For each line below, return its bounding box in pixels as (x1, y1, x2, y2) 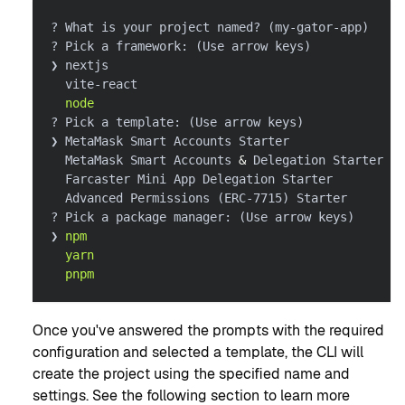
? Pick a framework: (51, 38, 195, 53)
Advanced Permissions (51, 190, 217, 205)
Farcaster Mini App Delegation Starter (51, 171, 333, 186)
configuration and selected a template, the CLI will (33, 342, 363, 362)
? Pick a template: (51, 114, 188, 129)
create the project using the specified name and (33, 363, 350, 383)
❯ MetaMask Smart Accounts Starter (51, 133, 289, 148)
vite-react (51, 76, 137, 91)
